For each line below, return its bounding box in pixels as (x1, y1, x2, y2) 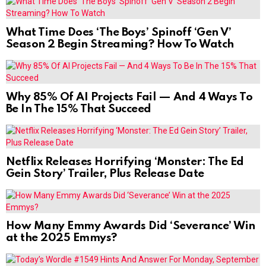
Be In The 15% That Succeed (6, 103, 151, 115)
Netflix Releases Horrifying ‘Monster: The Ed (6, 156, 244, 167)
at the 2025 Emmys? (6, 232, 117, 244)
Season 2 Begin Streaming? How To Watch (6, 39, 234, 50)
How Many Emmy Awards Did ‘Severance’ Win (6, 220, 255, 232)
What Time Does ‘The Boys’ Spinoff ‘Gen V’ (6, 27, 232, 39)
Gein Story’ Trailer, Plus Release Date (6, 167, 204, 179)
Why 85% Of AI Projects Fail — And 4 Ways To (6, 91, 253, 103)
